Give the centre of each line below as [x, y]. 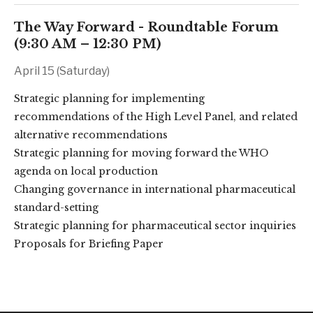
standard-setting [56, 208]
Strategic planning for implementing [109, 99]
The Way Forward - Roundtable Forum [146, 27]
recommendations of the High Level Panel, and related [156, 117]
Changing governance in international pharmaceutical [155, 189]
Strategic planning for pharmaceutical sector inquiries [155, 226]
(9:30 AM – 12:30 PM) [87, 44]
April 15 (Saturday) [62, 71]
